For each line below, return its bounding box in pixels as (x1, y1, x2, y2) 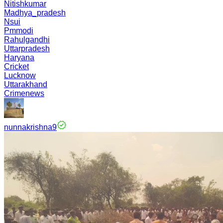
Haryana (4, 53, 34, 62)
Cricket (4, 62, 29, 71)
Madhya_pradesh (4, 8, 66, 17)
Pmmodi (4, 26, 33, 35)
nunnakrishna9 (4, 123, 57, 131)
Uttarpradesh (4, 44, 50, 53)
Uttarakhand (4, 80, 47, 89)
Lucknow (4, 71, 36, 80)
